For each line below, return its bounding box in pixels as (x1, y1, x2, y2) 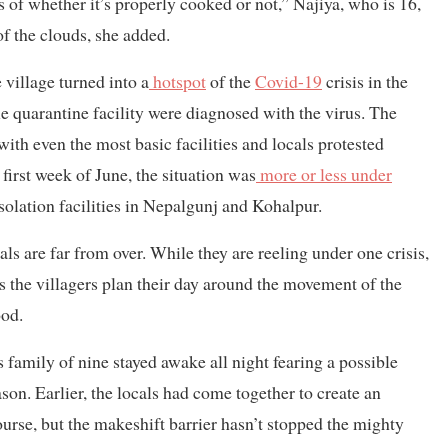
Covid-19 (255, 69, 322, 94)
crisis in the (322, 69, 408, 94)
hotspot (149, 69, 206, 94)
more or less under (256, 162, 392, 187)
